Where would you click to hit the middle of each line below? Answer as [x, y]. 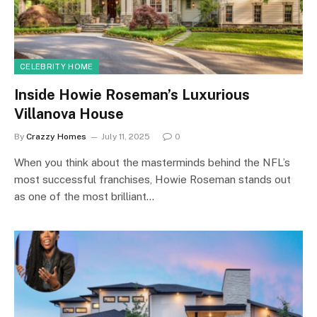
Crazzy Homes [56, 137]
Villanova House [69, 114]
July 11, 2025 [126, 137]
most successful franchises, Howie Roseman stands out [152, 179]
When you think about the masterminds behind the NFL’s [152, 162]
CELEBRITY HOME [57, 67]
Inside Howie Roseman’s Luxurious [132, 95]
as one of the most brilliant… [84, 196]
